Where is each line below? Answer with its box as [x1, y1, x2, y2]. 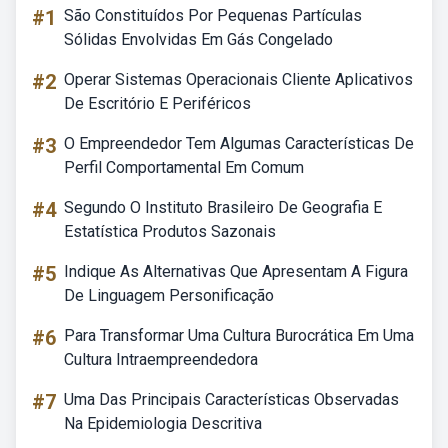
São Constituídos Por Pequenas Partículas [64, 6, 362, 25]
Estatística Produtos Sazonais [64, 222, 276, 241]
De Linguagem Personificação [64, 286, 274, 305]
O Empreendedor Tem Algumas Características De [64, 134, 414, 153]
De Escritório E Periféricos [64, 94, 251, 113]
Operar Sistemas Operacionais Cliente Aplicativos [64, 70, 413, 89]
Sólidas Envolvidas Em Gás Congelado [64, 30, 333, 49]
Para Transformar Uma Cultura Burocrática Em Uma [64, 326, 414, 345]
